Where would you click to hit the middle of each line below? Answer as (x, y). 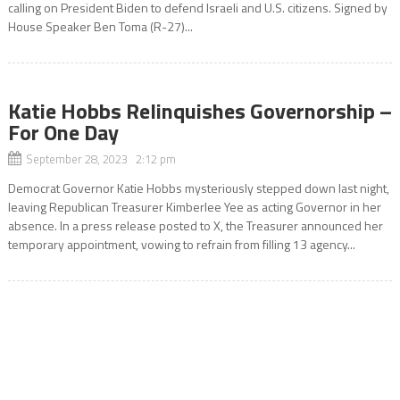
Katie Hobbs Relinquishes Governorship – (200, 111)
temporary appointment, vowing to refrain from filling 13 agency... (181, 244)
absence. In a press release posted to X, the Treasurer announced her (195, 225)
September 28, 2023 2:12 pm (100, 159)
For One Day (63, 132)
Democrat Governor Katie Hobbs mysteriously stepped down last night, (198, 188)
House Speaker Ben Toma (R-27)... (100, 26)
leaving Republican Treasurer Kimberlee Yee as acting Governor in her (194, 207)
